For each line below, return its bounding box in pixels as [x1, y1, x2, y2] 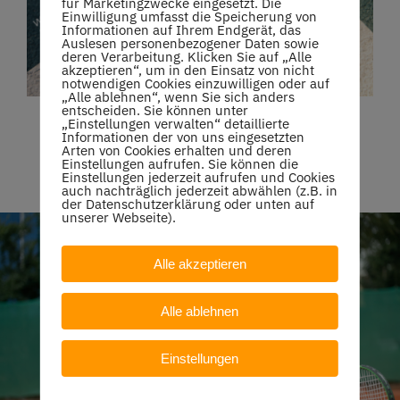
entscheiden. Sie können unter [61, 102, 248, 119]
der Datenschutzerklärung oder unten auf [61, 196, 314, 212]
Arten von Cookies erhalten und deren [61, 142, 292, 159]
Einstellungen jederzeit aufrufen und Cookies [61, 169, 335, 186]
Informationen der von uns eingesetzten [61, 129, 304, 146]
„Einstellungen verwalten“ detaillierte [61, 115, 289, 132]
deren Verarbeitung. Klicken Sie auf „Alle [61, 48, 312, 65]
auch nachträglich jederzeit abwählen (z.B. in [61, 182, 337, 199]
